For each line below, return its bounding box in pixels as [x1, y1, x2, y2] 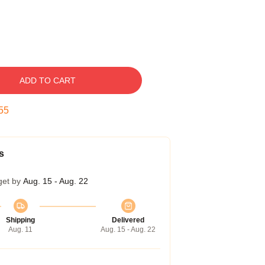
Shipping [6, 216, 35, 224]
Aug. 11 [8, 225, 33, 234]
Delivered [112, 216, 144, 224]
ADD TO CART [19, 76, 76, 85]
